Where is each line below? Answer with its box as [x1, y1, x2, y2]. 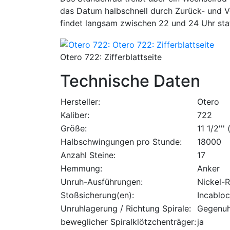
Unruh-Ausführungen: [61, 177, 143, 187]
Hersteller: [61, 97, 100, 107]
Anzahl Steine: [61, 150, 116, 161]
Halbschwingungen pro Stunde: [61, 137, 182, 147]
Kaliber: [61, 110, 89, 121]
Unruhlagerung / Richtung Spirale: [61, 203, 191, 214]
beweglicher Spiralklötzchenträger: [61, 217, 196, 227]
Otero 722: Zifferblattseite [60, 52, 162, 63]
